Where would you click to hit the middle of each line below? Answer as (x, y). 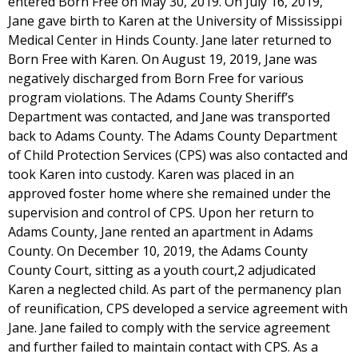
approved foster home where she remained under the (169, 193)
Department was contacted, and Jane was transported (169, 117)
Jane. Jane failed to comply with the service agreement (169, 328)
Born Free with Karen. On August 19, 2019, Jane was (163, 59)
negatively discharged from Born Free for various (156, 78)
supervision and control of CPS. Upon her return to (161, 213)
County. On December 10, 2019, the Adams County (158, 251)
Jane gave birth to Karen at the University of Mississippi (175, 21)
